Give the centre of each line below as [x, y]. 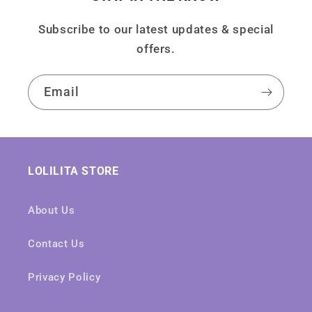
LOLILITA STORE [73, 171]
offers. [156, 49]
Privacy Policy [64, 277]
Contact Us [56, 244]
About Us [52, 210]
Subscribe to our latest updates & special [156, 29]
